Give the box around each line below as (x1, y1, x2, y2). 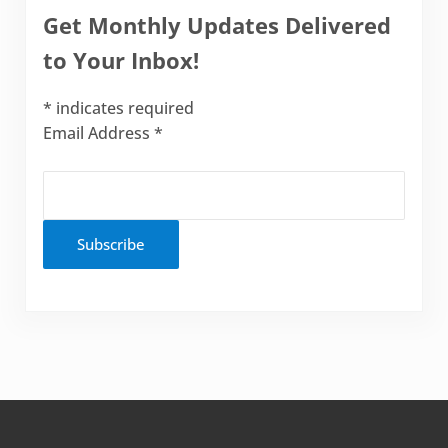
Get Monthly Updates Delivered (42, 9, 391, 41)
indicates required (51, 97, 194, 120)
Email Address (42, 122, 154, 145)
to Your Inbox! (42, 44, 199, 76)
